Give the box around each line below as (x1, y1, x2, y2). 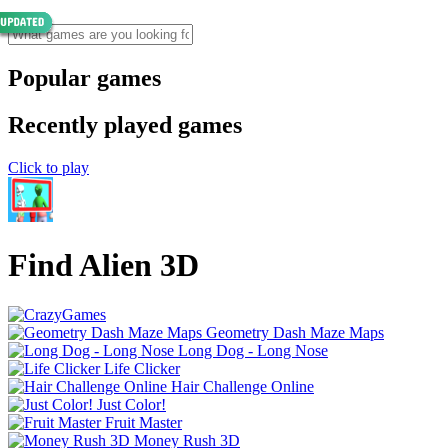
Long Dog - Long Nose (178, 341, 328, 359)
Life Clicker (104, 359, 180, 377)
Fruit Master (105, 413, 182, 431)
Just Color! (97, 395, 166, 413)
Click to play (8, 158, 89, 176)
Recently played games (8, 111, 242, 138)
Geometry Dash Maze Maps (206, 323, 384, 341)
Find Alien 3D (8, 247, 199, 284)
